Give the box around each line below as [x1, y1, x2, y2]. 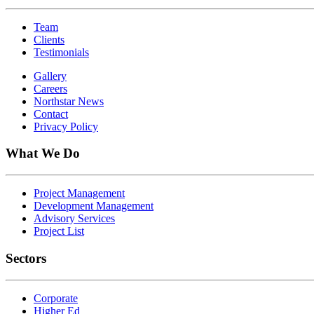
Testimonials [34, 46, 89, 58]
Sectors [6, 250, 46, 266]
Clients [34, 33, 64, 46]
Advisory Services [34, 212, 115, 225]
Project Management [34, 187, 125, 200]
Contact [34, 107, 68, 120]
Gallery [34, 69, 67, 82]
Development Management [34, 200, 153, 212]
